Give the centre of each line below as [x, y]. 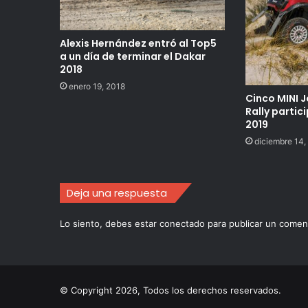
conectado [182, 224]
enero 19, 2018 [97, 87]
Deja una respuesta [117, 193]
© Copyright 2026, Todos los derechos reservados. [170, 290]
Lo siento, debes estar [110, 224]
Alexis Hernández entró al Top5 [138, 44]
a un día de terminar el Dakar [133, 57]
